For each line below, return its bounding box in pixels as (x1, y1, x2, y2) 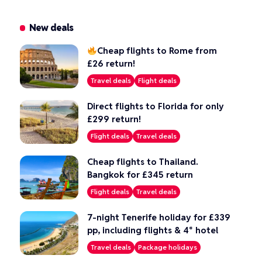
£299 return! (87, 113, 141, 125)
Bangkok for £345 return (87, 169, 193, 180)
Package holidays (137, 243, 197, 251)
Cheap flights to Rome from (96, 45, 217, 56)
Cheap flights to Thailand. (87, 156, 198, 167)
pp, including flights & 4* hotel (87, 225, 218, 236)
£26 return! (87, 58, 135, 69)
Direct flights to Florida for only (87, 101, 224, 112)
